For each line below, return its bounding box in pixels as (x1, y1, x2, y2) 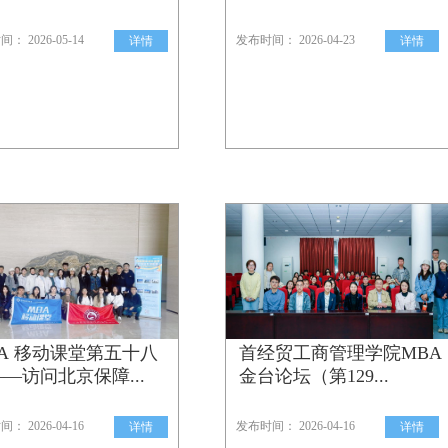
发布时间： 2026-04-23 (236, 33, 355, 47)
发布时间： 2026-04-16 (236, 419, 355, 433)
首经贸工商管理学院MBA (239, 343, 442, 363)
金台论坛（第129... (239, 366, 389, 386)
